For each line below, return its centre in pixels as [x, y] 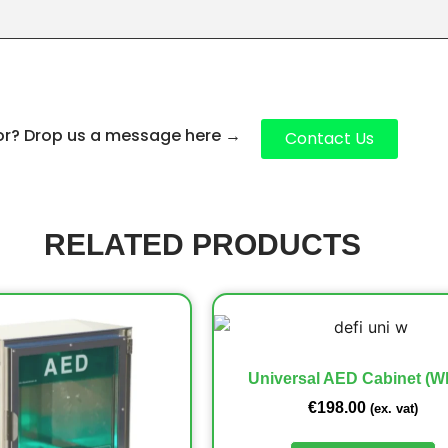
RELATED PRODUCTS [202, 244]
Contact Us [329, 138]
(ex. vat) [394, 408]
